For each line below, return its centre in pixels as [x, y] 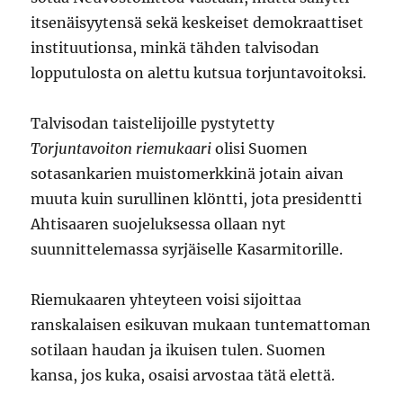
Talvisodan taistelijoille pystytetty [153, 123]
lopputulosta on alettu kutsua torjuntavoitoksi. [199, 73]
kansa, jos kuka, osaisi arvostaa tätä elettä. [183, 375]
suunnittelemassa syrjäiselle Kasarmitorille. [187, 249]
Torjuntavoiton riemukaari [121, 148]
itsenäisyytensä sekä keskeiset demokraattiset [197, 22]
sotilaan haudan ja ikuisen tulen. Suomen [179, 350]
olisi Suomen [260, 148]
